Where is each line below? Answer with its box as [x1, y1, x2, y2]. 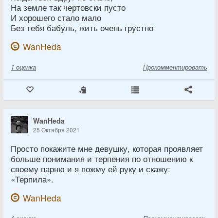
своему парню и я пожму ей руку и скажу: [11, 163, 170, 175]
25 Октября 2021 [33, 125, 80, 134]
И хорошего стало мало [11, 11, 101, 23]
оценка [16, 62, 36, 72]
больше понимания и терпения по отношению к [11, 152, 193, 164]
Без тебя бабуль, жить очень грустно [11, 21, 153, 34]
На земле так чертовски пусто [11, 1, 126, 13]
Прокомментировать [143, 62, 207, 72]
